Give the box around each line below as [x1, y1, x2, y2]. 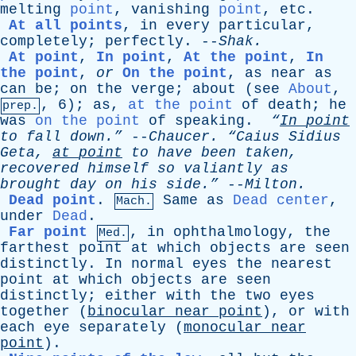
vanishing [131, 2, 210, 17]
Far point [9, 224, 87, 240]
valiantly [184, 161, 262, 176]
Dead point [9, 192, 96, 208]
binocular [87, 304, 166, 319]
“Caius [227, 129, 288, 145]
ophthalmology [173, 224, 287, 240]
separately [79, 319, 166, 335]
